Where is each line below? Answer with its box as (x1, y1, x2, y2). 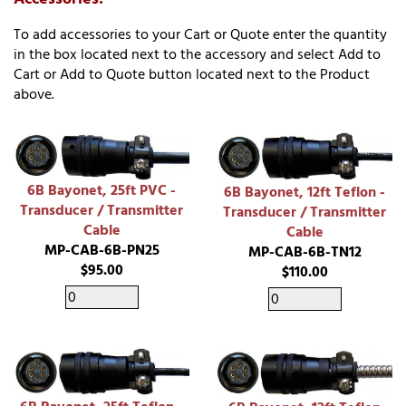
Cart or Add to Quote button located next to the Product (14, 63, 370, 87)
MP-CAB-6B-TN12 (247, 239, 362, 264)
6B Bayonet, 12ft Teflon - (224, 179, 385, 204)
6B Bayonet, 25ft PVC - (27, 179, 176, 203)
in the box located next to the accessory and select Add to (14, 43, 381, 67)
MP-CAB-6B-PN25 (43, 238, 159, 263)
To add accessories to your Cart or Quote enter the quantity (14, 23, 387, 47)
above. (14, 82, 54, 107)
